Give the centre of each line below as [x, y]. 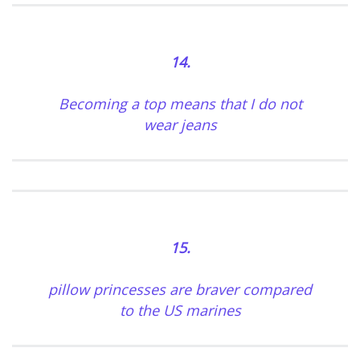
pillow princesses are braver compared [180, 290]
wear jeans [180, 125]
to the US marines [180, 311]
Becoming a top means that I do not [180, 104]
